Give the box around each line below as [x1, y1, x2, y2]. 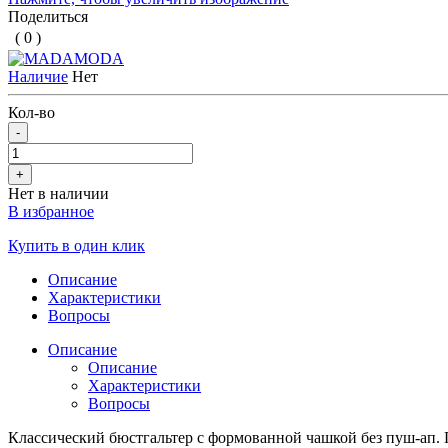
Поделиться [8, 7, 88, 25]
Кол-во [8, 103, 55, 121]
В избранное [8, 202, 94, 220]
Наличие [8, 67, 68, 85]
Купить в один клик [8, 236, 145, 254]
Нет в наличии [8, 184, 109, 202]
